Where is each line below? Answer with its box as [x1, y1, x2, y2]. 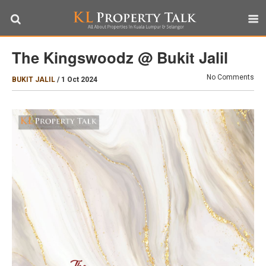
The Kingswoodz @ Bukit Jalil [12, 46, 228, 68]
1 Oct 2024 [61, 75, 97, 84]
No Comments [207, 73, 254, 81]
